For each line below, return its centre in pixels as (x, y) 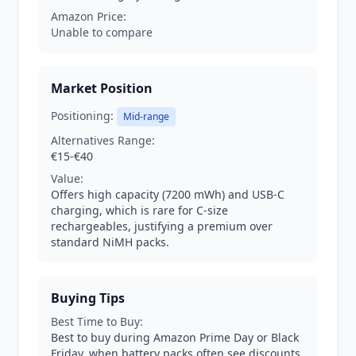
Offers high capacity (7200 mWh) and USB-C (168, 194)
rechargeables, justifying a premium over (162, 226)
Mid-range (146, 116)
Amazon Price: (89, 16)
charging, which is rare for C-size (139, 210)
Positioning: (82, 116)
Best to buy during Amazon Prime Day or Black (175, 337)
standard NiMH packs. (110, 242)
